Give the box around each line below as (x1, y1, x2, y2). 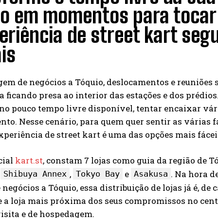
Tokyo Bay (76, 169, 120, 179)
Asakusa (134, 169, 168, 179)
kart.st (15, 155, 43, 166)
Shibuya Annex (3, 169, 67, 179)
